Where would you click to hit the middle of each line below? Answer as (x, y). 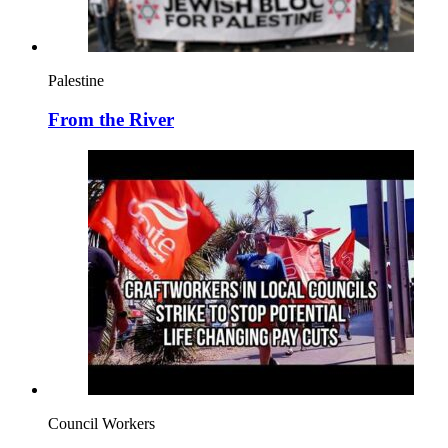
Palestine (76, 81)
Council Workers (101, 423)
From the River (111, 119)
